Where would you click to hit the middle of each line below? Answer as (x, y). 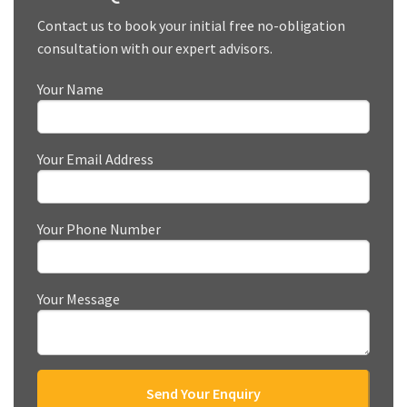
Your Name (70, 89)
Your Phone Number (99, 228)
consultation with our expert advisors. (155, 48)
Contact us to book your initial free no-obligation (191, 25)
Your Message (79, 298)
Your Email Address (95, 159)
